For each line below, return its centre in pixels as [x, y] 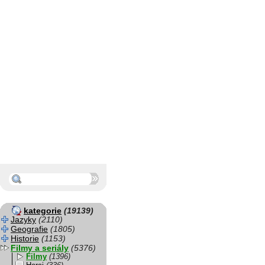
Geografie [29, 229]
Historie [25, 238]
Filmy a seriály [40, 248]
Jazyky [23, 219]
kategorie [43, 211]
